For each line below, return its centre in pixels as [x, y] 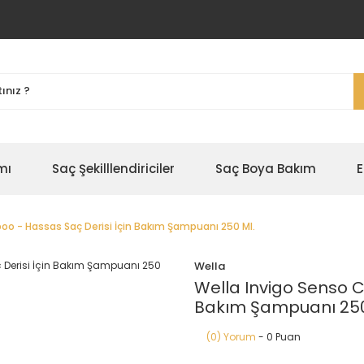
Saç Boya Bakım [266, 169]
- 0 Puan [278, 337]
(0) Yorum [231, 337]
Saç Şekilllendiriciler [113, 169]
